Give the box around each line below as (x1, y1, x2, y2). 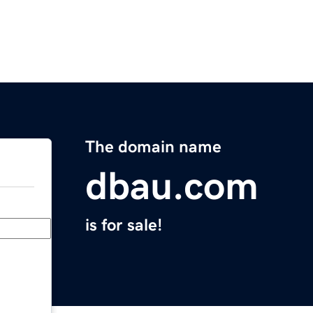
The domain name (85, 138, 221, 156)
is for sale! (85, 217, 162, 234)
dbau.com (85, 166, 259, 206)
